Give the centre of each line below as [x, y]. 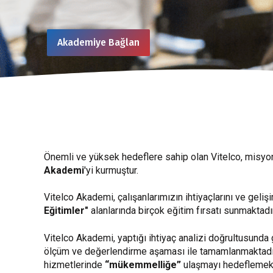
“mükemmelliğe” [143, 264]
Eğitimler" [66, 211]
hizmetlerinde [74, 264]
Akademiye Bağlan [98, 42]
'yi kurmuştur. [111, 170]
